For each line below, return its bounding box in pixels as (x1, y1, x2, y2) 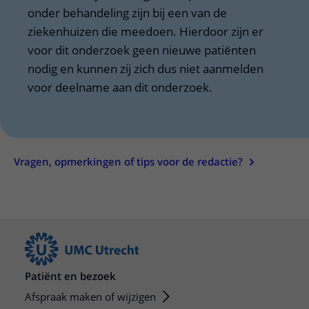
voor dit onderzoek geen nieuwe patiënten (28, 42, 256, 58)
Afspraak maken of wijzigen (25, 290, 156, 303)
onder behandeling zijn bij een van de (28, 5, 227, 21)
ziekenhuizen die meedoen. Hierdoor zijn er (28, 23, 263, 39)
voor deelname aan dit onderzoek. (28, 79, 215, 95)
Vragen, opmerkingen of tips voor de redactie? (14, 154, 243, 168)
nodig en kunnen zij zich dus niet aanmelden (28, 61, 263, 77)
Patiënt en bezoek (25, 269, 116, 283)
